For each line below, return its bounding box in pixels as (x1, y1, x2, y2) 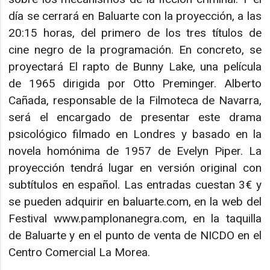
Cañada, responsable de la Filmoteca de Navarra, (8, 93, 262, 107)
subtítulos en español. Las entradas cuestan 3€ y (8, 177, 262, 192)
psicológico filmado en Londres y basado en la (8, 127, 262, 141)
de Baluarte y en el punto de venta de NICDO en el (8, 228, 262, 242)
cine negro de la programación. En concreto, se (8, 42, 262, 57)
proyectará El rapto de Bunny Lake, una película (8, 59, 262, 74)
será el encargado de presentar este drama (8, 110, 262, 124)
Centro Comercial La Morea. (8, 245, 151, 259)
